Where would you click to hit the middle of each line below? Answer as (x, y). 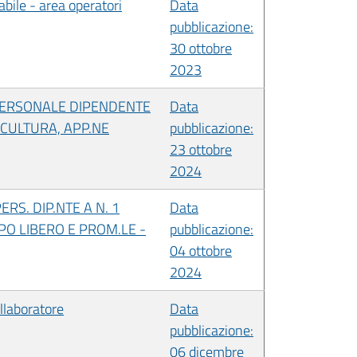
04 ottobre (201, 250)
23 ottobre (201, 149)
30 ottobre (201, 48)
